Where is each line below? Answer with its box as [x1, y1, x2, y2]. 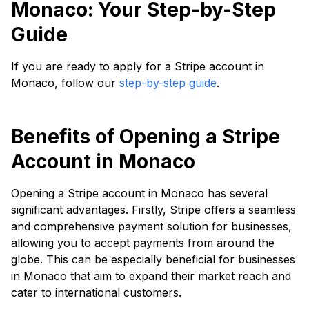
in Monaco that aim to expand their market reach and [11, 268, 291, 283]
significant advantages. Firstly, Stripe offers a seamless [11, 202, 296, 217]
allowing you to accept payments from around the [11, 235, 275, 250]
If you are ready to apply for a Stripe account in [11, 59, 264, 73]
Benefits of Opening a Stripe [11, 124, 280, 148]
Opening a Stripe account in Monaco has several [11, 186, 268, 200]
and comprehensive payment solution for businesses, [11, 219, 292, 233]
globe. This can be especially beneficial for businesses [11, 252, 295, 266]
